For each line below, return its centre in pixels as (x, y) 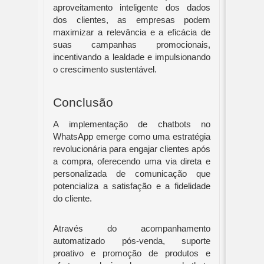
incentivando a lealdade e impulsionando (132, 57)
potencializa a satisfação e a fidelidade (132, 187)
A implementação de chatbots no (132, 125)
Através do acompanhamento (132, 229)
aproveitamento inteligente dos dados (132, 8)
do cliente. (74, 199)
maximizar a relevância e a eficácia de (132, 33)
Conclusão (83, 103)
